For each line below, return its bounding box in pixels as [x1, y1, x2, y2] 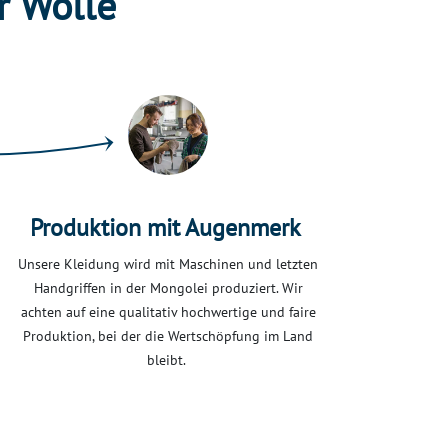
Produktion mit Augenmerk [30, 212, 306, 244]
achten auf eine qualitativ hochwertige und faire [20, 303, 316, 322]
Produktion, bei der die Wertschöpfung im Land [23, 327, 313, 346]
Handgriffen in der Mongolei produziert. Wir [33, 279, 303, 298]
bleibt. [146, 351, 186, 370]
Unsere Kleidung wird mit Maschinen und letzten [18, 255, 318, 274]
